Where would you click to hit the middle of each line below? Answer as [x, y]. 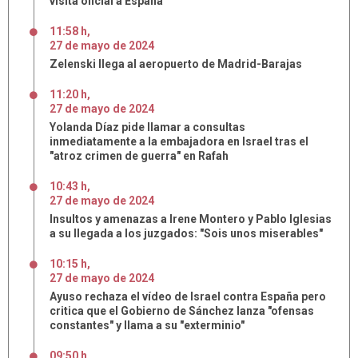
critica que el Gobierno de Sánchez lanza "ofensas [182, 311]
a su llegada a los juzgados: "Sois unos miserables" [186, 233]
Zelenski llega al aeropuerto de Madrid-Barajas [176, 64]
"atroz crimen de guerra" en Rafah [139, 156]
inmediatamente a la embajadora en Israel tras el [179, 141]
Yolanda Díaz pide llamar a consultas [147, 127]
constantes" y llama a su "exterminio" [147, 325]
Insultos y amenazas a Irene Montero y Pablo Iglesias [191, 219]
